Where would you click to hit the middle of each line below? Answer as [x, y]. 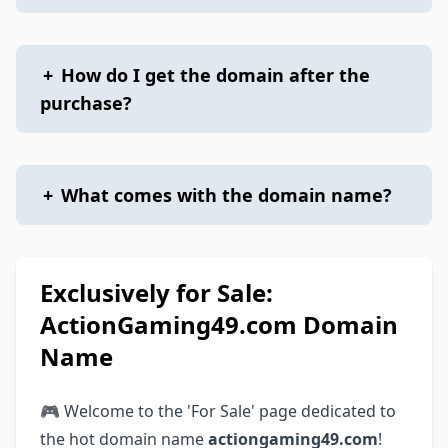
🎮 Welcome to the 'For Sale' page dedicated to [218, 411]
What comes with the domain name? [226, 195]
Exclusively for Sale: [156, 292]
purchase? [86, 103]
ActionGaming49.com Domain [219, 324]
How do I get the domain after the [215, 75]
